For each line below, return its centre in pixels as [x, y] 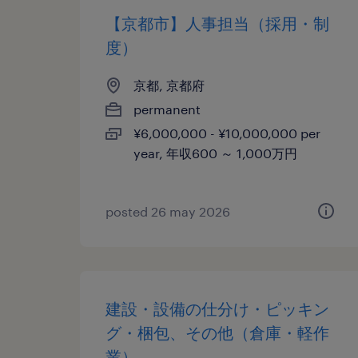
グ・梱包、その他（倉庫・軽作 [217, 332]
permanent [167, 109]
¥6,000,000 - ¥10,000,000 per [227, 133]
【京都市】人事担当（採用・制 [217, 23]
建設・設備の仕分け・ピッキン [217, 308]
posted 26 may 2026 [168, 211]
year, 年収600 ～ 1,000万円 [215, 153]
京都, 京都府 [169, 85]
